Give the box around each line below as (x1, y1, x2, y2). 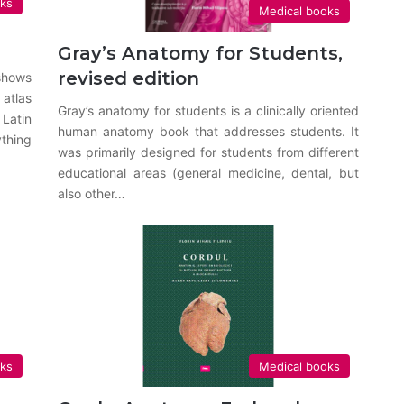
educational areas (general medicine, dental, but (58, 164, 359, 180)
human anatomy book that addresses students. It (58, 123, 359, 139)
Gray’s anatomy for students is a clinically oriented (58, 102, 359, 118)
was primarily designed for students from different (58, 143, 359, 160)
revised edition (58, 67, 200, 89)
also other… (58, 185, 126, 201)
